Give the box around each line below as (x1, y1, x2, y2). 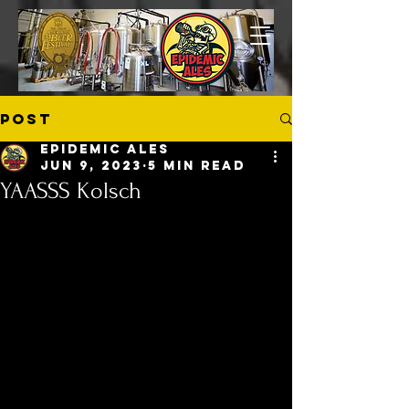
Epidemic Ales (40, 142, 170, 157)
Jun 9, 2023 (40, 158, 142, 173)
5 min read (148, 158, 246, 173)
